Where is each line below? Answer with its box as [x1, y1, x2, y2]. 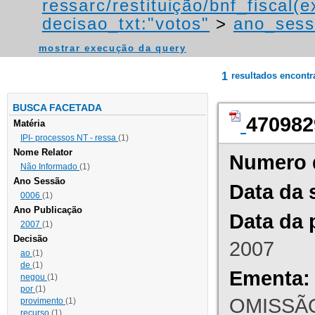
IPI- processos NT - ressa [20, 133, 118, 143]
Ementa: [229, 266, 310, 290]
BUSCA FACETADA [13, 102, 102, 114]
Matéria [13, 118, 45, 129]
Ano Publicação [13, 205, 82, 216]
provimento [20, 296, 65, 307]
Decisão [13, 233, 48, 245]
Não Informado [20, 162, 79, 172]
